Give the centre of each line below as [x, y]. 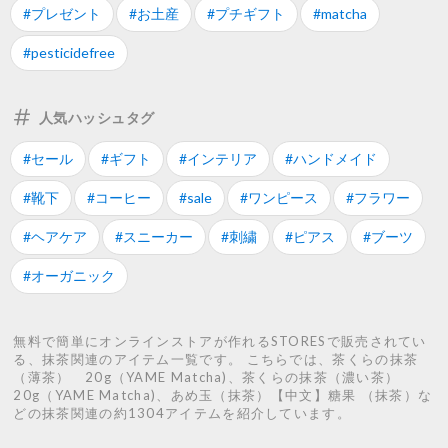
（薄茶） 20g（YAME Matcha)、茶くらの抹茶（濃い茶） [206, 377]
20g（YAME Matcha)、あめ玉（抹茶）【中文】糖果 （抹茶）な [223, 395]
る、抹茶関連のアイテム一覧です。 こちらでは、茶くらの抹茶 [216, 359]
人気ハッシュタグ [97, 117]
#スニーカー [154, 237]
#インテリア [218, 159]
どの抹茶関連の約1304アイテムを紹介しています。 [182, 413]
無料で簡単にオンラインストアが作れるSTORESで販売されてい [220, 341]
